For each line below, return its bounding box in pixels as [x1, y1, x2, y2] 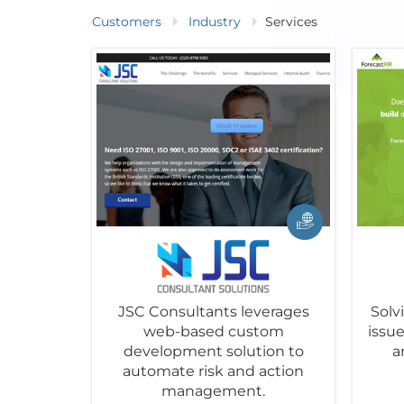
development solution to [123, 342, 304, 360]
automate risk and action [123, 362, 305, 380]
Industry [188, 14, 241, 31]
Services [265, 14, 317, 31]
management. [161, 381, 266, 399]
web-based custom [142, 322, 284, 340]
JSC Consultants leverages [117, 302, 309, 320]
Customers [92, 14, 161, 31]
